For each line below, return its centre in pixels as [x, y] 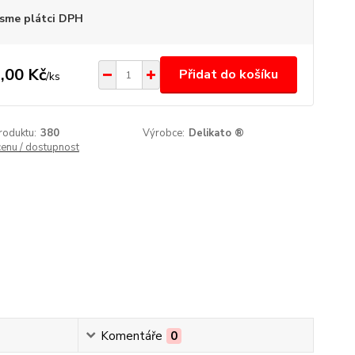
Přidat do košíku [228, 74]
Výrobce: [164, 133]
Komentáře [132, 336]
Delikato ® [217, 133]
